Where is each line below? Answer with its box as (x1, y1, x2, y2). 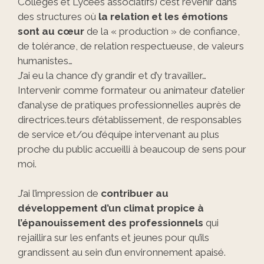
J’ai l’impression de (18, 187, 101, 199)
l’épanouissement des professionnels (18, 217, 203, 229)
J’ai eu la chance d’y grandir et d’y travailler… (18, 69, 206, 81)
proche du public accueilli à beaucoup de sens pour (18, 143, 246, 155)
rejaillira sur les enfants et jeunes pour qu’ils (18, 232, 209, 243)
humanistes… (18, 54, 72, 67)
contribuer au (101, 187, 169, 199)
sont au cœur (18, 25, 84, 37)
